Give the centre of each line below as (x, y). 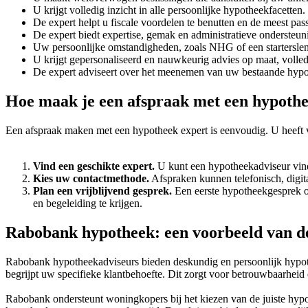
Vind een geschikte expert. (94, 166)
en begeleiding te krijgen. (88, 203)
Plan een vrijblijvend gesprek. (102, 191)
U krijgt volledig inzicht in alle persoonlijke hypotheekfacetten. (169, 10)
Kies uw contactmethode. (91, 179)
